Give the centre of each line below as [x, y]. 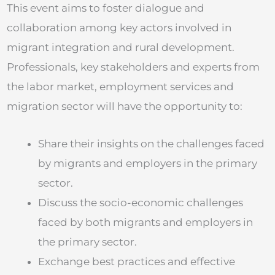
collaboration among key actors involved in [119, 27]
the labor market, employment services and [120, 86]
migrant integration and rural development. [121, 47]
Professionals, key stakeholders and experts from [133, 67]
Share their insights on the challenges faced [151, 144]
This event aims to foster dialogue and [106, 8]
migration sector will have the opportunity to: [125, 106]
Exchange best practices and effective [137, 262]
